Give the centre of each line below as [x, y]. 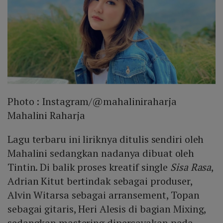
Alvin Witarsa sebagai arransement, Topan [104, 195]
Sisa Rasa [191, 167]
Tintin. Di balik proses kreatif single [89, 167]
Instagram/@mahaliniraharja [109, 101]
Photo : [25, 101]
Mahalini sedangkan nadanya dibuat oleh [101, 153]
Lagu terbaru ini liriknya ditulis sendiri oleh [106, 139]
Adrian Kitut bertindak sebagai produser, [100, 181]
